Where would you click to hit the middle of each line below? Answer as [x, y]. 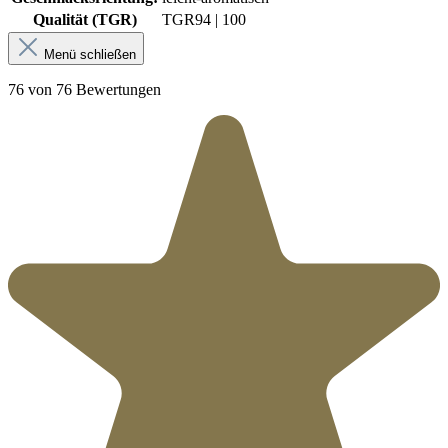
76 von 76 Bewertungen [84, 90]
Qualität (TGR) [84, 20]
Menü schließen [90, 55]
